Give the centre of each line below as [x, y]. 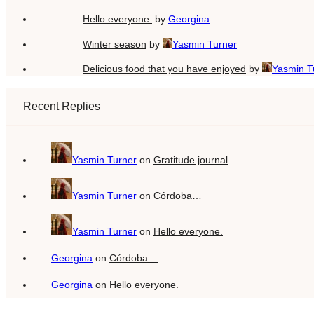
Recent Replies [62, 106]
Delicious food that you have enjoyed [164, 68]
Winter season [115, 44]
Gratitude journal [191, 159]
